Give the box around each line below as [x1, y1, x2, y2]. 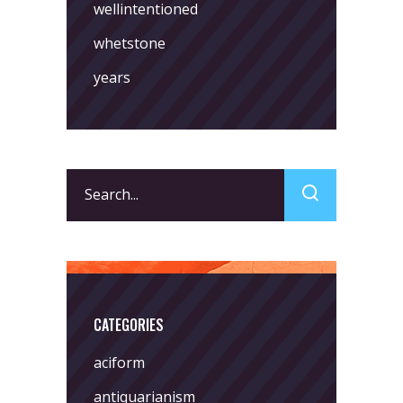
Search [66, 169, 112, 190]
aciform [94, 352, 145, 372]
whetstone [94, 32, 166, 53]
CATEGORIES [94, 313, 164, 336]
